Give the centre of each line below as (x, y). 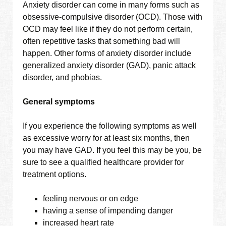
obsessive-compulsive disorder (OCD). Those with (113, 17)
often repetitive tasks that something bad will (102, 41)
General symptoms (59, 102)
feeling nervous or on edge (91, 199)
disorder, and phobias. (63, 78)
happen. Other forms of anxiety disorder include (107, 53)
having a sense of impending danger (108, 211)
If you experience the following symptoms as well (110, 126)
